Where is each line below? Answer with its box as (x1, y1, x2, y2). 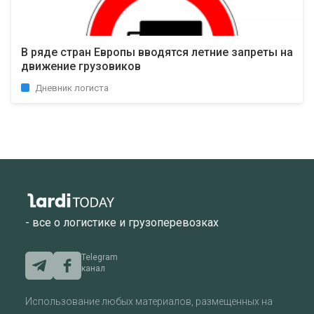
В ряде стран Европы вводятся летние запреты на (21, 46, 293, 59)
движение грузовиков (21, 60, 141, 73)
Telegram (81, 252, 118, 263)
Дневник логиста (35, 83, 109, 93)
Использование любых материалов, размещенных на (25, 296, 273, 308)
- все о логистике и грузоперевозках (25, 216, 219, 230)
